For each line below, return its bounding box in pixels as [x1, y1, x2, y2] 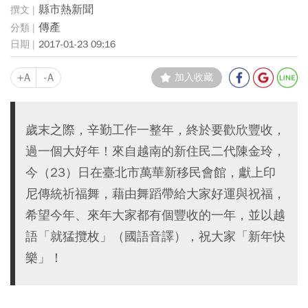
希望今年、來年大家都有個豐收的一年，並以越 [25, 207, 285, 223]
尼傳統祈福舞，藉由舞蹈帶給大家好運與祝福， [25, 186, 285, 201]
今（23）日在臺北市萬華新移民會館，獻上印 [25, 164, 276, 180]
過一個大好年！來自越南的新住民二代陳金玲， [25, 143, 285, 159]
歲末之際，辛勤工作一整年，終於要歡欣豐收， [25, 122, 285, 137]
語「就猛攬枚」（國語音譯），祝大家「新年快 [25, 228, 285, 244]
